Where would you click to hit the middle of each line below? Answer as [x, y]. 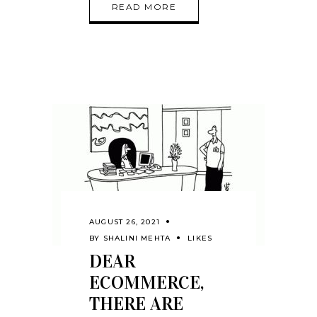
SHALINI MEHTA [137, 238]
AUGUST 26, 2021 [125, 221]
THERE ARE [136, 304]
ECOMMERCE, [146, 282]
